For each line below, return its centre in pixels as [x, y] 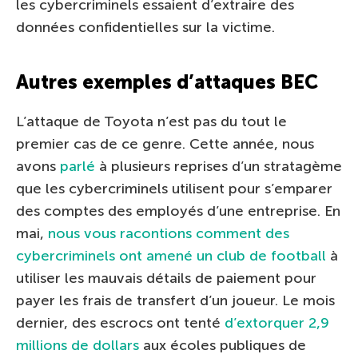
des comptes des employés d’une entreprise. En [178, 211]
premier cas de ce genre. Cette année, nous [165, 143]
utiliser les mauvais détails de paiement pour [166, 278]
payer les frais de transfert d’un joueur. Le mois [175, 300]
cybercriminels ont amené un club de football [171, 255]
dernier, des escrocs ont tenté [120, 322]
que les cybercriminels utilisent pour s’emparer [174, 188]
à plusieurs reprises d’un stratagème [219, 166]
